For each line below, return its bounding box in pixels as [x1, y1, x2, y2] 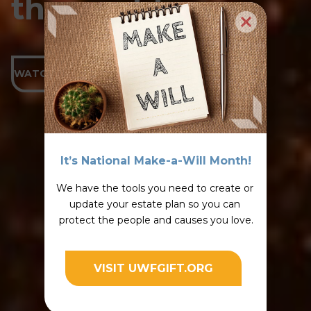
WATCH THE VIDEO [14, 67, 115, 80]
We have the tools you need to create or [56, 182, 253, 194]
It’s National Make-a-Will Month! [60, 154, 251, 167]
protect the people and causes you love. [58, 214, 253, 226]
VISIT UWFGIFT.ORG [94, 261, 213, 275]
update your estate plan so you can [69, 198, 240, 210]
